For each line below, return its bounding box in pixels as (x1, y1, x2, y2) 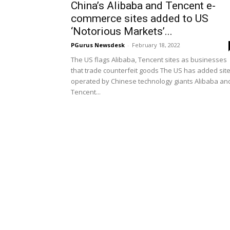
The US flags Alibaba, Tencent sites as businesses (71, 55, 227, 64)
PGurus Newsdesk (71, 41, 125, 49)
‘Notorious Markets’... (71, 25, 172, 37)
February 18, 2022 (132, 41, 180, 49)
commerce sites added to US (71, 12, 208, 25)
